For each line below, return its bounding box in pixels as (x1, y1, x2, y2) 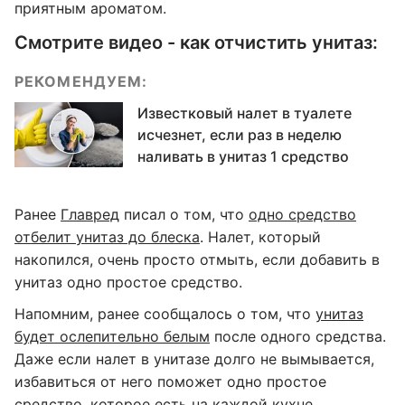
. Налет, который (200, 228, 321, 246)
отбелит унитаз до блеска (14, 228, 200, 246)
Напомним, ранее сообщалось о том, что (14, 305, 316, 323)
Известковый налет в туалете (137, 104, 352, 122)
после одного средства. (210, 327, 386, 345)
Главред (61, 205, 119, 223)
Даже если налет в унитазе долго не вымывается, (14, 350, 374, 368)
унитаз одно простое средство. (14, 273, 242, 291)
